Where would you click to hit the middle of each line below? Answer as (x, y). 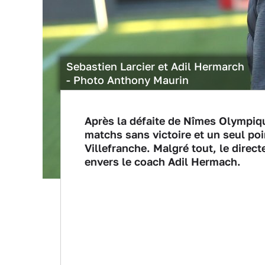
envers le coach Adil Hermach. (164, 161)
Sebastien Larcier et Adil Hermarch (155, 66)
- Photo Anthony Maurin (127, 80)
